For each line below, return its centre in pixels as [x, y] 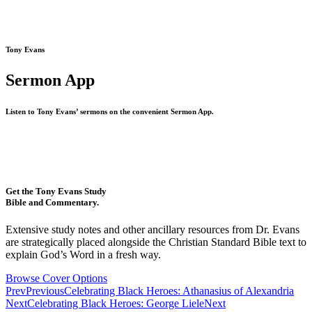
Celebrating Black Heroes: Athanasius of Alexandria [179, 291]
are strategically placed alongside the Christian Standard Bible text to [156, 242]
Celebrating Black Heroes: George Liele [116, 304]
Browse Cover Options [56, 279]
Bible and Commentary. [52, 202]
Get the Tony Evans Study [56, 191]
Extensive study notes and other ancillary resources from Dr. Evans [153, 230]
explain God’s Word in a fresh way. [83, 255]
